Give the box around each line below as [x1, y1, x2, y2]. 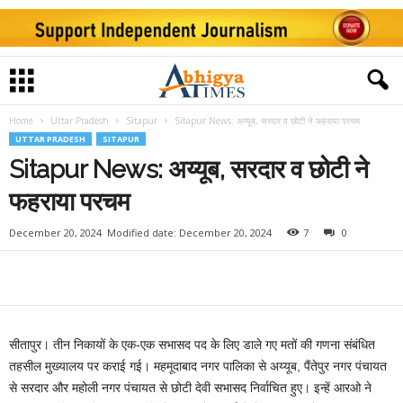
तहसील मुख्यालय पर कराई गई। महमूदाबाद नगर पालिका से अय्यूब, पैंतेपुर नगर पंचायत [9, 359, 387, 373]
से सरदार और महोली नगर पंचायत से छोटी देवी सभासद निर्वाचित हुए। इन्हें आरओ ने [9, 381, 372, 395]
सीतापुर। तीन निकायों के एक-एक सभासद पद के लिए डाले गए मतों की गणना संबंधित [9, 337, 375, 352]
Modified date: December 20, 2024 [107, 226, 272, 239]
